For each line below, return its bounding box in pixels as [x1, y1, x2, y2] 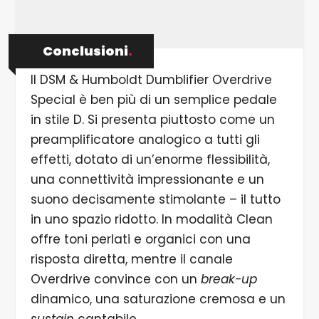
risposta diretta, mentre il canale [30, 251, 233, 268]
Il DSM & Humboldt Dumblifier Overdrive [30, 71, 272, 89]
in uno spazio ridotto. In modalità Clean [30, 211, 273, 229]
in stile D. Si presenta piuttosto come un [30, 111, 275, 129]
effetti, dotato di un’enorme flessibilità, [30, 151, 270, 169]
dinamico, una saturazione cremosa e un [30, 291, 286, 308]
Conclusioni [43, 42, 129, 61]
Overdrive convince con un [30, 271, 201, 288]
